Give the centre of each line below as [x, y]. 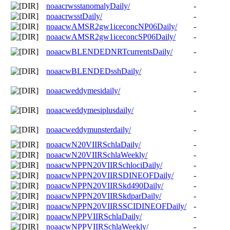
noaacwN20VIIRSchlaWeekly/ [97, 155]
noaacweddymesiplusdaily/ [90, 110]
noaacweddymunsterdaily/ [89, 129]
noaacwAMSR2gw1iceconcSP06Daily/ [111, 36]
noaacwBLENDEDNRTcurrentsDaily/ [109, 51]
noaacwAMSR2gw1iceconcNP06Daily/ [112, 26]
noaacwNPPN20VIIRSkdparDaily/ [104, 196]
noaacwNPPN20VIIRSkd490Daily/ [105, 185]
